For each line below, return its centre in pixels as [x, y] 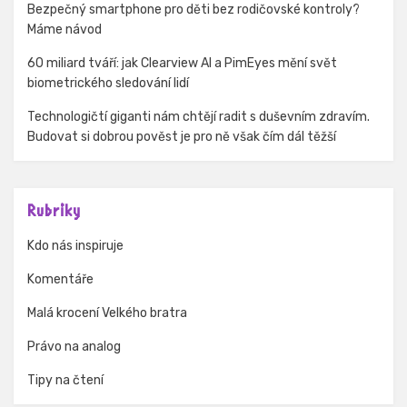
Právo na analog [74, 347]
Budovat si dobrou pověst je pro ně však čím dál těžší [182, 137]
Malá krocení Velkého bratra [107, 313]
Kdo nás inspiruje [75, 246]
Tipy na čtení [65, 381]
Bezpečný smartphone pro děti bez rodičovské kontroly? [194, 10]
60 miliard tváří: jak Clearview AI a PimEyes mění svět [182, 64]
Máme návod [65, 30]
